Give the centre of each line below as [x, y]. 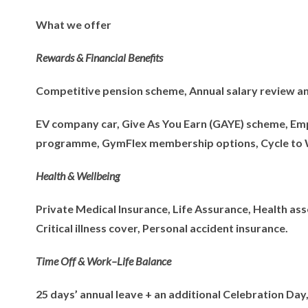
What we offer [74, 24]
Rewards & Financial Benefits [99, 57]
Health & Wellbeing [78, 176]
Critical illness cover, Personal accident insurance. [162, 228]
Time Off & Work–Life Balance [103, 261]
